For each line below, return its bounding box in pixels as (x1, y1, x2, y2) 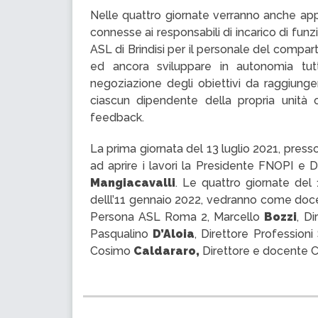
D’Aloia (153, 227, 195, 241)
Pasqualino (90, 227, 153, 241)
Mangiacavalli (90, 176, 175, 190)
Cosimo (90, 244, 133, 258)
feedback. (90, 111, 144, 124)
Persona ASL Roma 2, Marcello (90, 210, 265, 224)
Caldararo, (133, 244, 199, 258)
